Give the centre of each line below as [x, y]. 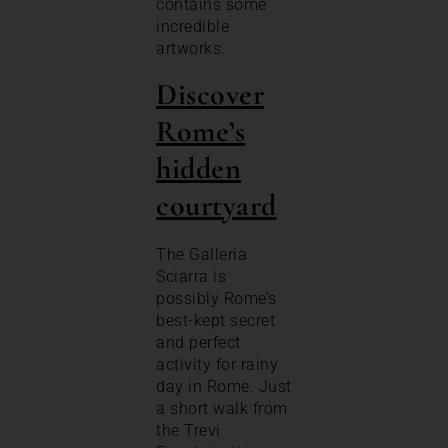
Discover [210, 94]
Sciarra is [191, 276]
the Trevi [188, 430]
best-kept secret [215, 320]
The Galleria [201, 254]
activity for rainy [217, 364]
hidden [198, 168]
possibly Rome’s [216, 298]
